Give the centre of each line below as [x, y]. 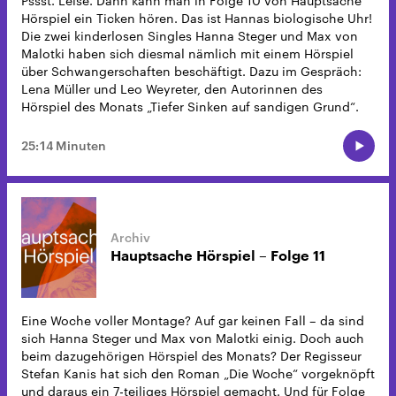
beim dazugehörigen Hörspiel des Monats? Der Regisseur [191, 355]
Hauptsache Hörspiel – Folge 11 [218, 256]
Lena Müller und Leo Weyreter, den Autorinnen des [172, 89]
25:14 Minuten [64, 146]
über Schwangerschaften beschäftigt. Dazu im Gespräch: [191, 72]
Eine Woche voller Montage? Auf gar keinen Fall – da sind [193, 320]
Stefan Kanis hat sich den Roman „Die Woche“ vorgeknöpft [198, 373]
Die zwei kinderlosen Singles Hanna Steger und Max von [190, 36]
